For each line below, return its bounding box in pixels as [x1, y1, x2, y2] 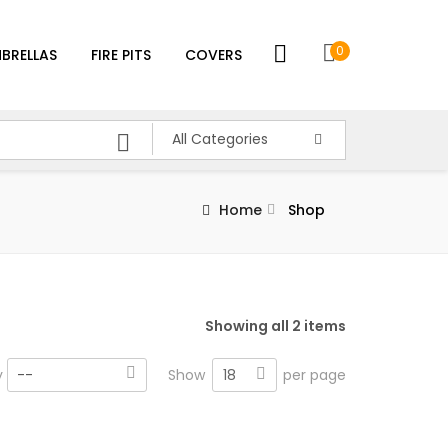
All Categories [172, 129, 268, 149]
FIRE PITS [91, 45, 151, 65]
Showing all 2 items [205, 316, 346, 336]
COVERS [185, 45, 242, 65]
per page [283, 365, 346, 385]
